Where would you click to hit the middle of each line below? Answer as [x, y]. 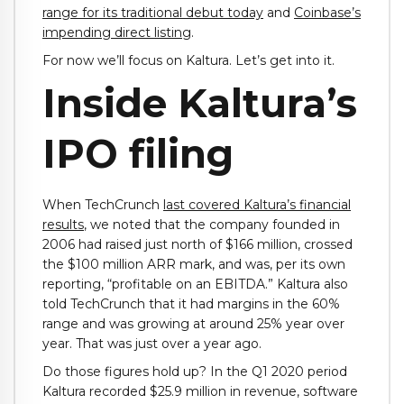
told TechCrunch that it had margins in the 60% [191, 304]
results [63, 225]
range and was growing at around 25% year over [193, 324]
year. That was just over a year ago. [152, 344]
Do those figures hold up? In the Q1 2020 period [195, 371]
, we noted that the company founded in [212, 225]
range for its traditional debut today [153, 13]
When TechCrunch [103, 205]
